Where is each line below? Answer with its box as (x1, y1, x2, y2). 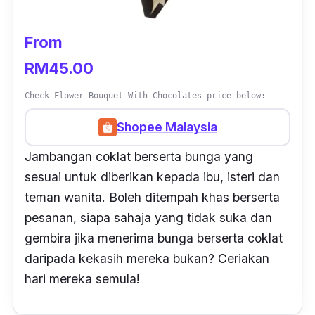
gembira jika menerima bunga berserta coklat (25, 230, 283, 245)
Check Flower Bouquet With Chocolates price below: (25, 90, 266, 101)
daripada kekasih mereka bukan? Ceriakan (25, 250, 269, 266)
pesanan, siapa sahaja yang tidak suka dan (25, 210, 272, 225)
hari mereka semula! (25, 271, 140, 286)
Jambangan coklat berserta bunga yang (25, 148, 253, 164)
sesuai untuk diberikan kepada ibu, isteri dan (25, 169, 280, 184)
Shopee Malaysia (116, 120, 217, 135)
